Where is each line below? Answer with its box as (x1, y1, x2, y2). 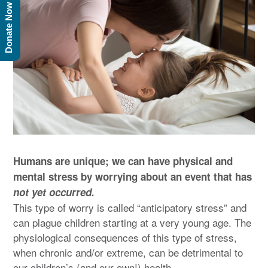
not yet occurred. (13, 184, 95, 199)
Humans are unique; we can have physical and (13, 153, 233, 168)
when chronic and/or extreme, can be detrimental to (13, 244, 243, 260)
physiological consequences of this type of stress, (13, 229, 237, 245)
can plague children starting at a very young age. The (13, 214, 251, 230)
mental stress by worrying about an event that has (13, 169, 252, 184)
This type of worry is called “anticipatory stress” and (13, 199, 246, 215)
